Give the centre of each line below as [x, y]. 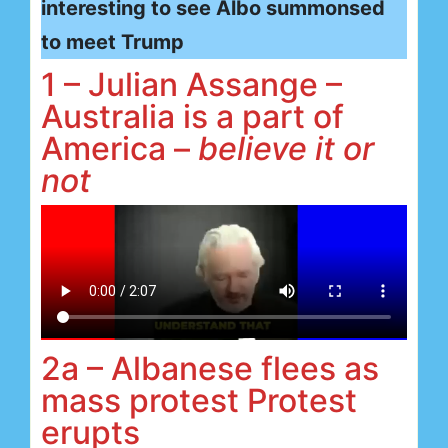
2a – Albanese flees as [210, 369]
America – [119, 148]
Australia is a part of [192, 116]
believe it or [286, 148]
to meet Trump [112, 41]
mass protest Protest [199, 401]
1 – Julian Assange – [191, 84]
